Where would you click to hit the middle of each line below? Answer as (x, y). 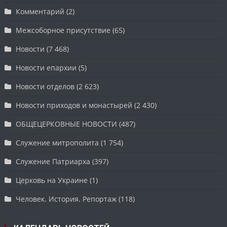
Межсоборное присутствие (63, 30)
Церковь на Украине (52, 180)
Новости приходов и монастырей (74, 105)
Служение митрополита (58, 143)
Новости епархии (46, 68)
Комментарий (40, 12)
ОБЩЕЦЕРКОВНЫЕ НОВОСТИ (67, 124)
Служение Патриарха (53, 162)
